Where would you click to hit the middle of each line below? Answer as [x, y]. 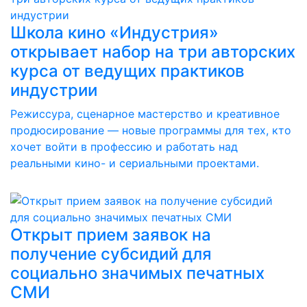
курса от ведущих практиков [127, 71]
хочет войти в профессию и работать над [124, 147]
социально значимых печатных [137, 273]
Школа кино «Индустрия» [114, 33]
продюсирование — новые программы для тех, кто [151, 130]
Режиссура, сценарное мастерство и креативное [145, 114]
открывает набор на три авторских [153, 52]
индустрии [54, 90]
